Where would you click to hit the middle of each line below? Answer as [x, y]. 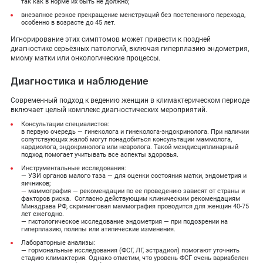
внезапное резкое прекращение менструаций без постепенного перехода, [133, 15]
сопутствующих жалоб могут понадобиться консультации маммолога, [127, 139]
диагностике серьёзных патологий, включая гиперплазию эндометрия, [130, 49]
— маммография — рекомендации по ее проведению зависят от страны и [133, 191]
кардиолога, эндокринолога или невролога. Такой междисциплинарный [130, 147]
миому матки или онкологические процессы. [85, 58]
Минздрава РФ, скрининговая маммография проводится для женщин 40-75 [135, 206]
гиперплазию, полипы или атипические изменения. [98, 229]
